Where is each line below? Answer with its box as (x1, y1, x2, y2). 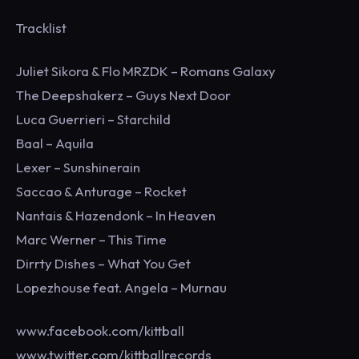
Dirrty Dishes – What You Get (16, 255, 191, 272)
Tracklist (16, 19, 165, 36)
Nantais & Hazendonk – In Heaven (16, 207, 216, 224)
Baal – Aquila (16, 135, 94, 151)
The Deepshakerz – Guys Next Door (16, 87, 231, 103)
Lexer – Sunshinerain (16, 159, 140, 175)
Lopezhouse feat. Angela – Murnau (16, 279, 227, 296)
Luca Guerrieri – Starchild (16, 111, 171, 127)
